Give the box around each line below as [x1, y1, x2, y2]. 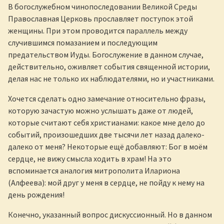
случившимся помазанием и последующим [8, 37, 157, 47]
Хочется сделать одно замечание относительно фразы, [8, 93, 205, 103]
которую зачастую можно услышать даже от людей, [8, 105, 193, 115]
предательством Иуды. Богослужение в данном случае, [8, 49, 203, 59]
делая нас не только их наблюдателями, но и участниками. [8, 73, 214, 83]
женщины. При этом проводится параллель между [8, 25, 187, 35]
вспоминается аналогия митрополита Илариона [8, 165, 180, 175]
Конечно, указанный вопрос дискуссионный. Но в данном [8, 209, 212, 219]
